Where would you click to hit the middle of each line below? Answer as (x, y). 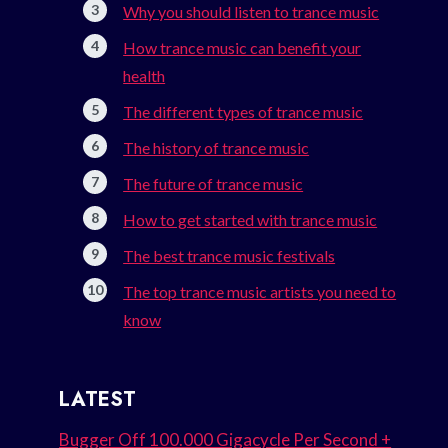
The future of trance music (213, 184)
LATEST (98, 400)
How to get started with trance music (250, 220)
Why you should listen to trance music (251, 12)
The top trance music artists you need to (260, 292)
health (144, 76)
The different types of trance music (243, 112)
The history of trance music (216, 148)
